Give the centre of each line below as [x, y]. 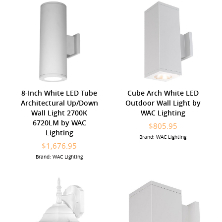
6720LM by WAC [59, 122]
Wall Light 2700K [59, 112]
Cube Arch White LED [163, 93]
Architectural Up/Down [59, 103]
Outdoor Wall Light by [163, 103]
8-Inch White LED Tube [59, 93]
